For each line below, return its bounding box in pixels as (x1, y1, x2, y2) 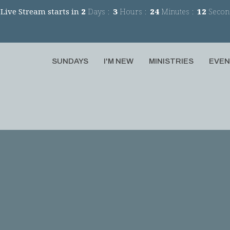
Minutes (161, 6, 189, 16)
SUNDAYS (52, 57, 88, 65)
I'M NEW (104, 57, 133, 65)
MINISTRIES (149, 57, 194, 65)
